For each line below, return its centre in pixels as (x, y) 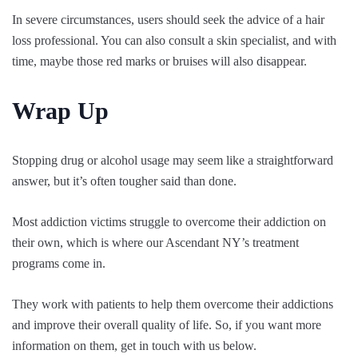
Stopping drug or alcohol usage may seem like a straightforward (173, 160)
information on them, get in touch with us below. (134, 345)
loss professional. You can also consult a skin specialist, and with (174, 40)
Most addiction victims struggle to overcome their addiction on (169, 221)
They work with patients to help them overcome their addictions (173, 304)
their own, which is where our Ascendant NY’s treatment (155, 242)
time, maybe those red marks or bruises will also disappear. (159, 61)
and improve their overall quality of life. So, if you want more (167, 324)
